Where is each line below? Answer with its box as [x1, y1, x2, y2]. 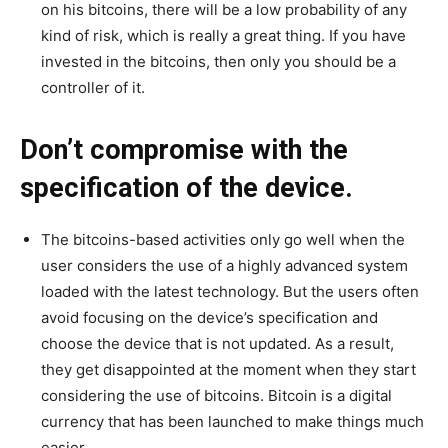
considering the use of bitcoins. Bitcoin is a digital [41, 386, 392, 406]
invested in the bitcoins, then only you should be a [41, 52, 396, 72]
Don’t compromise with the [20, 134, 348, 167]
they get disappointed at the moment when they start [41, 360, 416, 380]
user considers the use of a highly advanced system [41, 256, 408, 276]
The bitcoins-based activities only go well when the [41, 230, 405, 250]
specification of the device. [20, 172, 353, 205]
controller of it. [41, 78, 145, 98]
